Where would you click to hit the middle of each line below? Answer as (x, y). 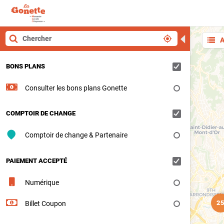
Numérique (42, 182)
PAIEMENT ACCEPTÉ (36, 160)
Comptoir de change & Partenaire (76, 135)
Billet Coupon (45, 203)
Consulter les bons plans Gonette (76, 88)
